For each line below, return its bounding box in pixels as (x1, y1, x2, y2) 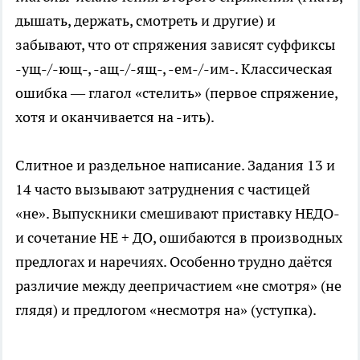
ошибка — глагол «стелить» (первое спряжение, (15, 84, 337, 103)
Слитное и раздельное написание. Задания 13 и (15, 156, 335, 175)
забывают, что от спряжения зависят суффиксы (15, 35, 335, 55)
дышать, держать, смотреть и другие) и (15, 11, 276, 31)
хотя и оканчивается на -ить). (15, 108, 215, 127)
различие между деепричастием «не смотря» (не (15, 276, 342, 296)
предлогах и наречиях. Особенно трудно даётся (15, 252, 333, 272)
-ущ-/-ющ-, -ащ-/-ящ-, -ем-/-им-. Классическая (15, 59, 333, 79)
